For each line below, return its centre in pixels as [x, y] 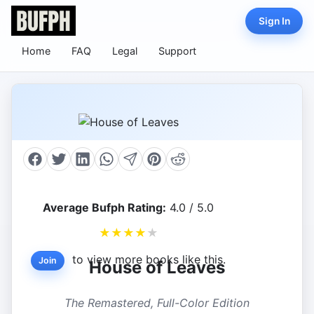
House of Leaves [157, 268]
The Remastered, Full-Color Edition [157, 303]
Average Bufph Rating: [104, 208]
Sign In [274, 21]
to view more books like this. [147, 260]
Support [177, 51]
